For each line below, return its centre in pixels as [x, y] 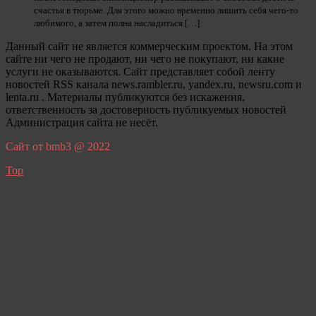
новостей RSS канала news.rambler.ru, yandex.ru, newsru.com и [154, 84]
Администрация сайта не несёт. [82, 122]
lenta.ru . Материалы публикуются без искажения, [125, 97]
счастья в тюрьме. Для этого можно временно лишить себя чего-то [166, 10]
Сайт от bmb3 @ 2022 [58, 146]
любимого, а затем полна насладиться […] [117, 23]
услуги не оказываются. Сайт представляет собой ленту [140, 72]
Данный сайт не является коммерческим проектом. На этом [149, 46]
